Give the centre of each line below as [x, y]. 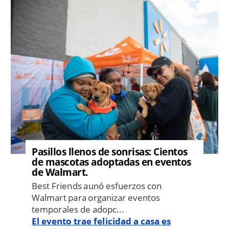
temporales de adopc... [78, 210]
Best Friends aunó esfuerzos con [97, 186]
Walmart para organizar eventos [96, 198]
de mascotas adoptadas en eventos [111, 162]
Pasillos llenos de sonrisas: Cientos [110, 151]
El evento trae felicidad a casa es [101, 221]
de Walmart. [60, 172]
